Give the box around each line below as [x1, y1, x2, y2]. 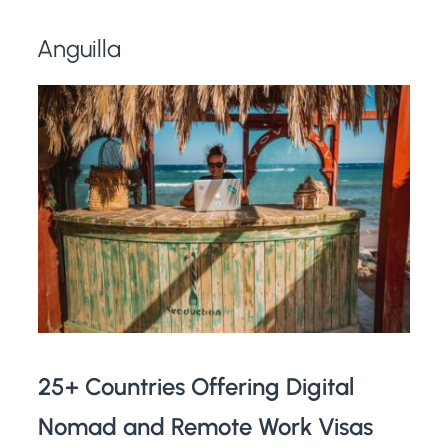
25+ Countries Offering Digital [38, 371, 355, 401]
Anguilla [37, 34, 122, 64]
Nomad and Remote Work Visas [38, 411, 374, 441]
